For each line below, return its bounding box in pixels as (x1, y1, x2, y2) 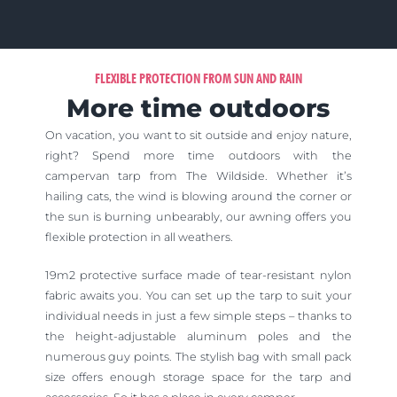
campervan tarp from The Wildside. (44, 168, 276, 183)
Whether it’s (276, 168, 352, 183)
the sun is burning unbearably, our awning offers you (44, 209, 352, 223)
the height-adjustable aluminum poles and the (44, 330, 352, 344)
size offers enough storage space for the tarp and (44, 370, 352, 385)
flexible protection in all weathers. (44, 230, 233, 244)
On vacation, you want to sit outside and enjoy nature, (44, 128, 352, 142)
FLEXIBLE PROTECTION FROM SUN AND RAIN (94, 69, 302, 87)
